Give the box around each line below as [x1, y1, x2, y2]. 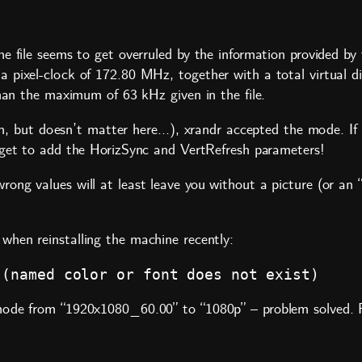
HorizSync [90, 141, 149, 159]
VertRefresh [179, 141, 250, 159]
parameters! [249, 141, 325, 159]
